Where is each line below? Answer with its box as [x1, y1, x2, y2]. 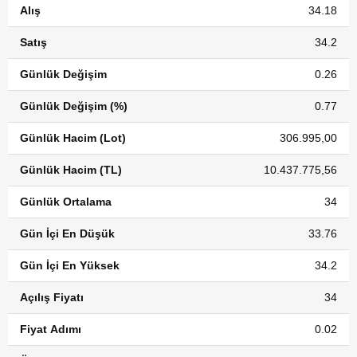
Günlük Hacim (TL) [20, 163, 122, 176]
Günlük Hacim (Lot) [20, 131, 126, 144]
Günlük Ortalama [20, 195, 112, 208]
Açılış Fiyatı [20, 291, 84, 304]
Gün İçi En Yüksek [20, 259, 120, 272]
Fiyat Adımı [20, 323, 81, 335]
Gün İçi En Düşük [20, 227, 115, 240]
